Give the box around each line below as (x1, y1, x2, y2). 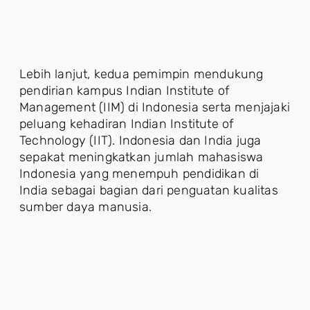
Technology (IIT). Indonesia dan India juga (19, 133, 262, 149)
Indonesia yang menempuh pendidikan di (19, 166, 259, 182)
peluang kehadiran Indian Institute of (19, 116, 234, 132)
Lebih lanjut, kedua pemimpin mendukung (19, 66, 264, 82)
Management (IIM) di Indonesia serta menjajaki (19, 100, 291, 116)
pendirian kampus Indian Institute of (19, 83, 230, 99)
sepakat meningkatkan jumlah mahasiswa (19, 149, 264, 165)
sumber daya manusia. (19, 199, 152, 215)
